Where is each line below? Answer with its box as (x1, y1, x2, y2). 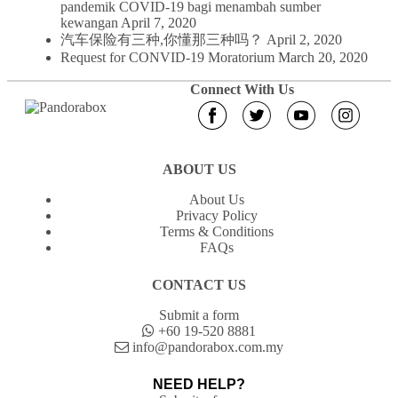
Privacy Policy (176, 208, 258, 224)
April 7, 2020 (121, 15, 196, 31)
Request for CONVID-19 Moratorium (60, 50, 275, 66)
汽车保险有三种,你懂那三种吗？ (60, 32, 263, 48)
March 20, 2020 (278, 50, 368, 66)
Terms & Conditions (160, 224, 274, 240)
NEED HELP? (153, 377, 245, 393)
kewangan (60, 15, 118, 31)
